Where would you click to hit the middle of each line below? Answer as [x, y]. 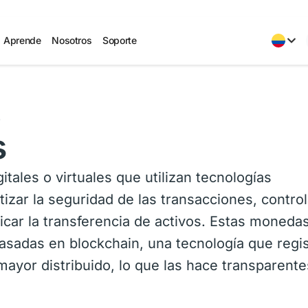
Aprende [22, 40]
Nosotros [72, 40]
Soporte [120, 40]
